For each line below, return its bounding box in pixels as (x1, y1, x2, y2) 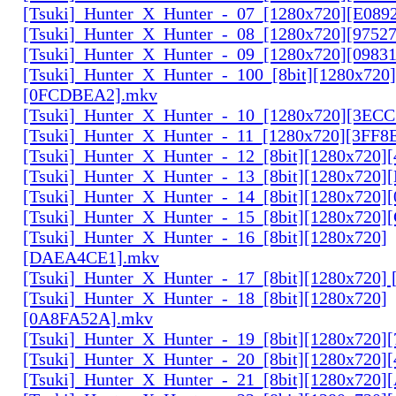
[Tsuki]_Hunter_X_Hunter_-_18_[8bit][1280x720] (23, 287, 387, 308)
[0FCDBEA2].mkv (23, 84, 157, 104)
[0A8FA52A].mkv (23, 308, 153, 328)
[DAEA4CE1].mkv (23, 247, 159, 267)
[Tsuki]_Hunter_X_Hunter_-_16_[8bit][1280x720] (23, 226, 387, 247)
